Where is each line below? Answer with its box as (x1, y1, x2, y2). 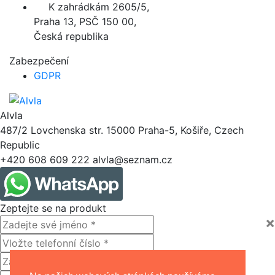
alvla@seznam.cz (93, 153, 172, 166)
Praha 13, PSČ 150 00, (34, 15, 136, 28)
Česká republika (34, 29, 109, 42)
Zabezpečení (9, 54, 69, 67)
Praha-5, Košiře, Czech (138, 124, 244, 137)
